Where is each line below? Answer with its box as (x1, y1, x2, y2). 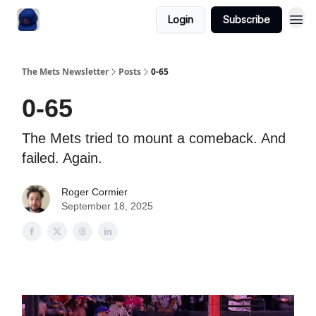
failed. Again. (22, 150, 102, 166)
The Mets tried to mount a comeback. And (22, 130, 286, 146)
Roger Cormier (61, 186, 128, 197)
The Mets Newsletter (22, 66, 109, 78)
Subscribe (223, 13, 270, 25)
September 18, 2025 (61, 200, 153, 212)
